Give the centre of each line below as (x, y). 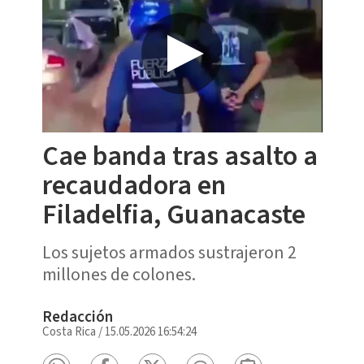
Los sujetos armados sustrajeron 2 (169, 252)
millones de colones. (119, 274)
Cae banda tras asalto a (180, 156)
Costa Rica (69, 331)
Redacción (77, 317)
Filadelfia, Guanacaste (173, 214)
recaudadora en (134, 185)
